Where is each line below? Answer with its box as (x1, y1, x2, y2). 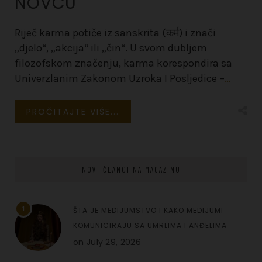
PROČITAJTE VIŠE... (26, 106, 119, 118)
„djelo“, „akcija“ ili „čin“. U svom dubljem (15, 42, 207, 55)
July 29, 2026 (86, 236, 141, 249)
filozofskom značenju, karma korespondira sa (15, 57, 232, 70)
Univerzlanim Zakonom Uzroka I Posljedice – (15, 72, 225, 85)
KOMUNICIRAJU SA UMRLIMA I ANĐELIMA (73, 220, 227, 231)
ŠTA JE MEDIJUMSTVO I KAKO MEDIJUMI (73, 205, 223, 216)
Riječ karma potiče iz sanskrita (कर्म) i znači (15, 26, 216, 40)
